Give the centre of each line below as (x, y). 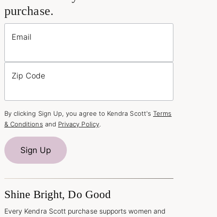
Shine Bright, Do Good (58, 194)
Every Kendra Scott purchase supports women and (85, 211)
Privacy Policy (78, 124)
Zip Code (28, 75)
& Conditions (23, 124)
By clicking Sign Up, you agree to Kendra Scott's (78, 113)
